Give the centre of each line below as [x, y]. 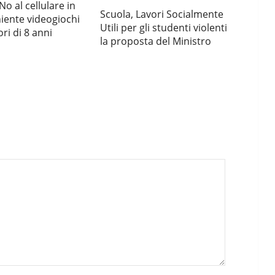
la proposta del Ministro [156, 41]
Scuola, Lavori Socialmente [162, 14]
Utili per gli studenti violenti [164, 28]
